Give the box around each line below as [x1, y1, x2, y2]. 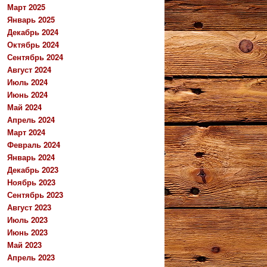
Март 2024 [7, 126, 45, 138]
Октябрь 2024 [7, 39, 59, 51]
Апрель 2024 [7, 114, 55, 126]
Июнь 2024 [7, 89, 48, 101]
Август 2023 [7, 201, 51, 213]
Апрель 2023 [7, 252, 55, 263]
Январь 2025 [7, 14, 55, 26]
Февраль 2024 [7, 139, 60, 151]
